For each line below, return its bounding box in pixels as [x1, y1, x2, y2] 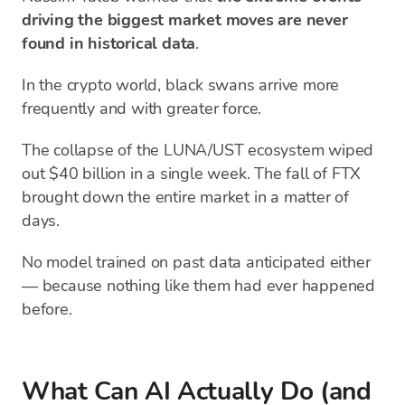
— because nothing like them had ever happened [22, 275, 375, 297]
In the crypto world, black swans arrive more [22, 74, 340, 96]
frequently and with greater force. [22, 98, 262, 119]
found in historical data [22, 33, 196, 54]
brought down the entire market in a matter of [22, 186, 349, 208]
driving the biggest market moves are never [22, 9, 348, 31]
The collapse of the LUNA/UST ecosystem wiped [22, 139, 374, 161]
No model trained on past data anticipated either [22, 251, 371, 273]
